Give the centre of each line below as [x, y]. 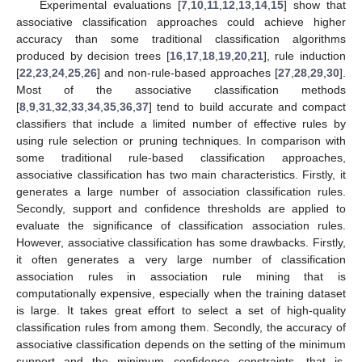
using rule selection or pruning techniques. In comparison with [181, 140]
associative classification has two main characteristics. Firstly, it [181, 174]
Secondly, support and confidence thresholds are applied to [181, 208]
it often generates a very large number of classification [181, 259]
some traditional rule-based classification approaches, [181, 157]
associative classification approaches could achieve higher [181, 21]
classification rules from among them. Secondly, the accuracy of [181, 327]
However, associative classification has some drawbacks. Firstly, [181, 242]
